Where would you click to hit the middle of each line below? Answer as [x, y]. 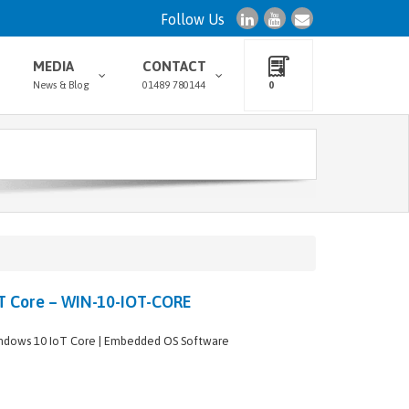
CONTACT [174, 66]
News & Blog [61, 85]
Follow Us [193, 19]
